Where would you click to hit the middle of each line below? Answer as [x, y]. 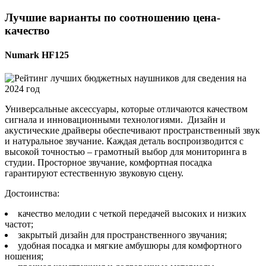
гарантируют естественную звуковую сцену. [94, 173]
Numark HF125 [37, 55]
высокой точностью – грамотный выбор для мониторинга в [126, 152]
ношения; [24, 256]
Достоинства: [32, 194]
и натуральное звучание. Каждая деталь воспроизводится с [124, 141]
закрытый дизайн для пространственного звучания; [122, 235]
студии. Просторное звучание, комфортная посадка [108, 163]
